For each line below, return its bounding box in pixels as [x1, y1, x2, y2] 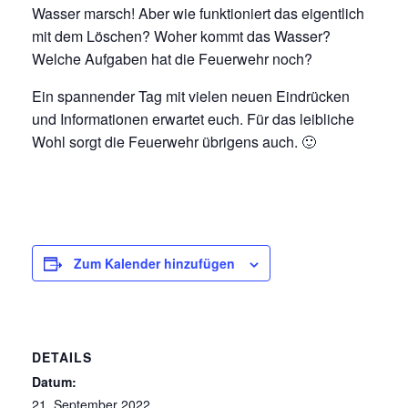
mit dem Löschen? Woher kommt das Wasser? [32, 25, 331, 46]
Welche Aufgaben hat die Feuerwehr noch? [32, 48, 312, 69]
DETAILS [32, 348, 92, 366]
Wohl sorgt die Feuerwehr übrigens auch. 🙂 [32, 131, 316, 152]
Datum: [32, 372, 76, 391]
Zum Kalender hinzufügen [74, 254, 235, 272]
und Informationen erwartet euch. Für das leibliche [32, 108, 354, 129]
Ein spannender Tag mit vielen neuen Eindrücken [32, 86, 350, 107]
